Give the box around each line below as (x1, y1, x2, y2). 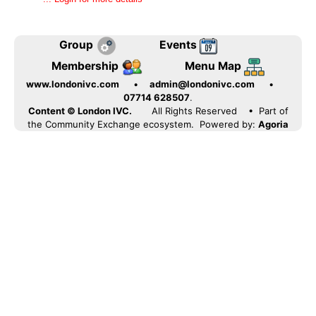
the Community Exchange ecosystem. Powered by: (28, 119, 255, 130)
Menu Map (184, 59, 244, 73)
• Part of (248, 105, 288, 117)
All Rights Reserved (151, 105, 237, 117)
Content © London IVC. (28, 105, 132, 117)
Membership (51, 59, 121, 73)
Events (159, 37, 200, 51)
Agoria (258, 119, 288, 130)
